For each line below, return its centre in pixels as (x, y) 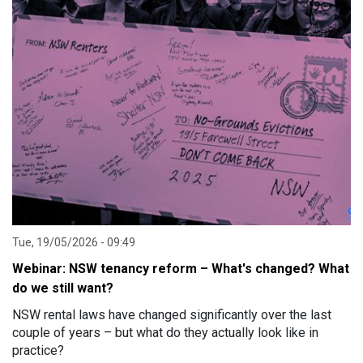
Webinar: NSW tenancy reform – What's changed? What (181, 269)
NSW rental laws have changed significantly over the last (172, 315)
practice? (38, 351)
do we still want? (63, 288)
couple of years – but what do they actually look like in (165, 333)
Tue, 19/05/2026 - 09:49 (74, 243)
